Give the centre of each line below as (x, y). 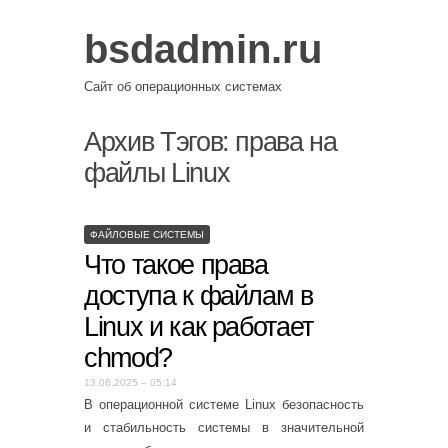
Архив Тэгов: (160, 142)
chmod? (128, 357)
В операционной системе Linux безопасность (224, 404)
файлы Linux (157, 173)
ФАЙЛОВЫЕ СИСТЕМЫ (147, 234)
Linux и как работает (198, 326)
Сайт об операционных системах (183, 86)
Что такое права (176, 264)
